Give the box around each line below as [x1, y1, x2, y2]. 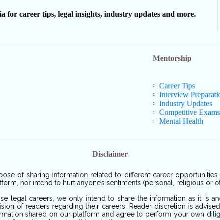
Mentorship [153, 54, 192, 63]
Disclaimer [92, 150, 128, 159]
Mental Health [159, 117, 203, 126]
